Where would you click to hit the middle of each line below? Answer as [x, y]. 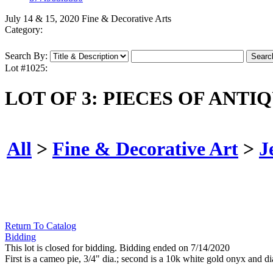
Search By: [26, 56]
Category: [24, 30]
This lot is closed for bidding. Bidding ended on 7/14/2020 [117, 248]
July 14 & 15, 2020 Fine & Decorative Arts [88, 19]
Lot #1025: [26, 68]
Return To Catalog [41, 226]
